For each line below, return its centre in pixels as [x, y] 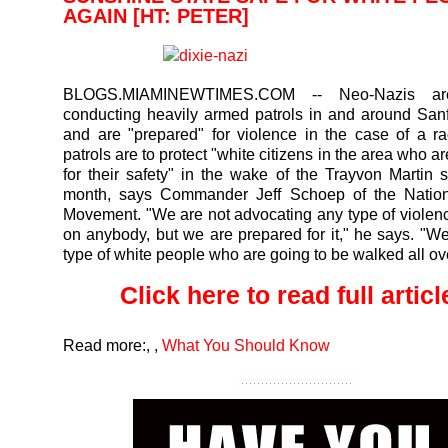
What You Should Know [246, 344]
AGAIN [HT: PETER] [156, 16]
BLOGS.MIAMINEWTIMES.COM [179, 94]
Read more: [104, 344]
